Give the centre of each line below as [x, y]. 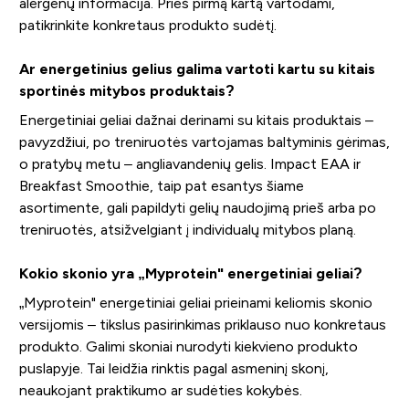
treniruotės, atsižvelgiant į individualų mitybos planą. [187, 229]
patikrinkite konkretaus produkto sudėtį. [147, 25]
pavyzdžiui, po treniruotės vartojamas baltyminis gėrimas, [204, 142]
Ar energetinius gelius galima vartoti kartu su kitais [197, 68]
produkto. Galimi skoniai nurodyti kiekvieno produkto [188, 346]
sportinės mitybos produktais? [126, 90]
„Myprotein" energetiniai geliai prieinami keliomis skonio [195, 302]
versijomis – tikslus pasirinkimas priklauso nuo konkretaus [202, 324]
